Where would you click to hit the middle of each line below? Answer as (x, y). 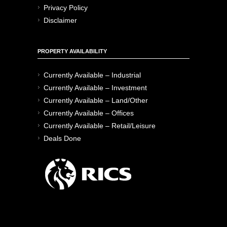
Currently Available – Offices (89, 113)
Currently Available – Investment (95, 87)
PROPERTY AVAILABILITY (72, 51)
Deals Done (62, 138)
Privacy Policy (66, 7)
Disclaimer (60, 20)
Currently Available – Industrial (92, 75)
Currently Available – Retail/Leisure (100, 125)
